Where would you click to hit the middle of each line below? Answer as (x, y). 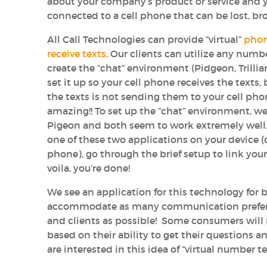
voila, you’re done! (89, 168)
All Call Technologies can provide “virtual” (146, 39)
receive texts (77, 53)
